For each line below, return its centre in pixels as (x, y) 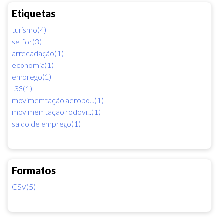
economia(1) (33, 65)
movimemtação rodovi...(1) (56, 111)
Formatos (34, 170)
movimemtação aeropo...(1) (58, 100)
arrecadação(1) (38, 53)
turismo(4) (29, 29)
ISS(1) (22, 88)
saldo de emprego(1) (46, 123)
